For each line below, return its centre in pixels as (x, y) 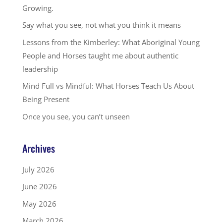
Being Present (46, 99)
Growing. (38, 8)
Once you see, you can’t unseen (76, 116)
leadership (40, 69)
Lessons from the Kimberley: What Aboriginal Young (111, 42)
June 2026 (39, 187)
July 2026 (38, 169)
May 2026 (39, 203)
